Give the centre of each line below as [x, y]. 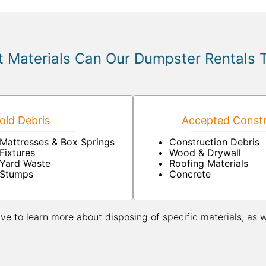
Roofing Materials [209, 163]
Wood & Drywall [205, 153]
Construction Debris [214, 142]
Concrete [190, 174]
